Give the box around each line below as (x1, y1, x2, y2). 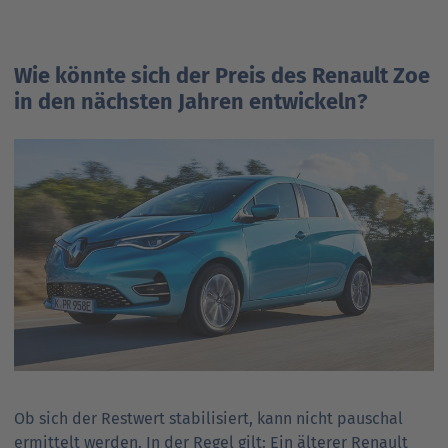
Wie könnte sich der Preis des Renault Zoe (14, 62, 430, 89)
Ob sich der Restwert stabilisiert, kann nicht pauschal (14, 408, 403, 428)
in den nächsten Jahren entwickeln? (14, 88, 372, 115)
